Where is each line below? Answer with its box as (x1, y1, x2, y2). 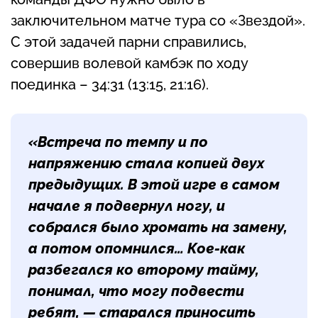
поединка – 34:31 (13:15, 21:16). (11, 76, 209, 94)
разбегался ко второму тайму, (28, 261, 259, 279)
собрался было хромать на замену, (28, 219, 287, 236)
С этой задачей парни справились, (11, 33, 246, 51)
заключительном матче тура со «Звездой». (11, 12, 305, 30)
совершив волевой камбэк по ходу (11, 55, 248, 72)
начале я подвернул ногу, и (28, 197, 225, 215)
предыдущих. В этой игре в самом (28, 176, 280, 194)
